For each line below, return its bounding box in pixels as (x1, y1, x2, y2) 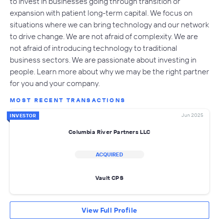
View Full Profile (82, 206, 137, 215)
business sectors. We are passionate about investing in (10, 55, 197, 65)
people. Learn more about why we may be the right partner (10, 66, 209, 77)
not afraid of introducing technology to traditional (10, 43, 177, 53)
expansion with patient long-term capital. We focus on (10, 8, 193, 18)
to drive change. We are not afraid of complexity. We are (10, 31, 198, 42)
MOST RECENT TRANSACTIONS (10, 96, 126, 104)
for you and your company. (10, 78, 100, 88)
